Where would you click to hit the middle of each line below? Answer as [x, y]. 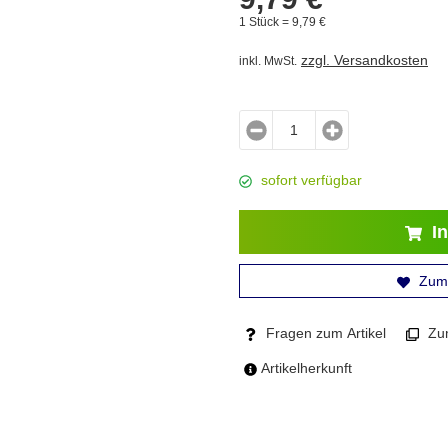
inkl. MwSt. [268, 61]
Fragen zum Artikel [324, 333]
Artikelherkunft [304, 368]
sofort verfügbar [311, 180]
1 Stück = [265, 21]
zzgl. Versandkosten [364, 60]
